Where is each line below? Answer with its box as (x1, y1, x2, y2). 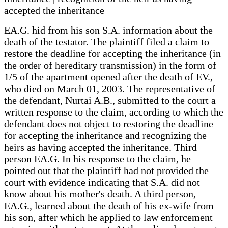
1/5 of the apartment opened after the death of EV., (4, 71, 213, 82)
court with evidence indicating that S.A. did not (4, 176, 200, 188)
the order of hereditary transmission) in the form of (4, 59, 216, 71)
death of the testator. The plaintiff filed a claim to (4, 36, 209, 47)
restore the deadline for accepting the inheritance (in (4, 47, 221, 59)
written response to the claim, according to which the (4, 106, 223, 118)
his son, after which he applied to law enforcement (4, 211, 213, 223)
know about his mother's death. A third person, (4, 188, 196, 199)
